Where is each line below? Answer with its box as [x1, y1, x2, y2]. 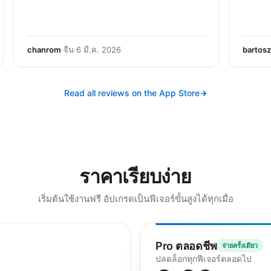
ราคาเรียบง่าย [79, 165, 192, 188]
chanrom [27, 45, 61, 54]
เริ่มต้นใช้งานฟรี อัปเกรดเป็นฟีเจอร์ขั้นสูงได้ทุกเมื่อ [38, 193, 233, 204]
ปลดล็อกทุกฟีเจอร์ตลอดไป [155, 253, 252, 264]
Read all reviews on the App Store [64, 88, 200, 98]
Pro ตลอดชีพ [155, 239, 217, 252]
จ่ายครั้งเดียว [222, 241, 258, 250]
